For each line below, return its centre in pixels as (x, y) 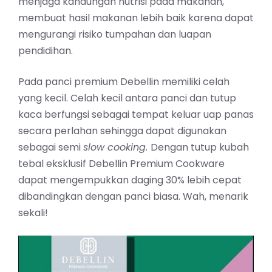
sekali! (33, 212)
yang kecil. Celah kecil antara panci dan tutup (127, 98)
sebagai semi (51, 147)
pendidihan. (46, 50)
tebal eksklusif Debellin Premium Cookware (121, 163)
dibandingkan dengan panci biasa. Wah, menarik (133, 196)
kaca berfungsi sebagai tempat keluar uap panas (136, 114)
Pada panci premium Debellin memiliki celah (124, 81)
